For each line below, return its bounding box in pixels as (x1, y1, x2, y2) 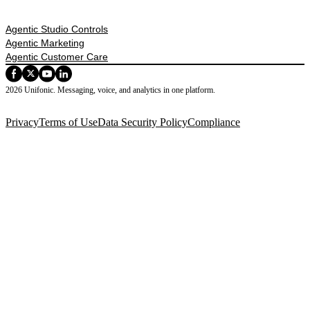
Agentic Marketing (6, 37, 84, 49)
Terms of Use (39, 116, 98, 129)
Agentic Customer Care (6, 51, 108, 63)
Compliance (188, 116, 240, 129)
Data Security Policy (98, 116, 188, 129)
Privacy (6, 116, 39, 129)
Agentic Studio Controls (6, 24, 108, 35)
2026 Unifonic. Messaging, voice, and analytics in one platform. (6, 85, 215, 95)
